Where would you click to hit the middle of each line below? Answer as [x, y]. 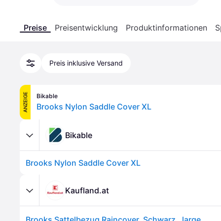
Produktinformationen [166, 28]
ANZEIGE [25, 102]
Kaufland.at [87, 190]
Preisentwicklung [86, 28]
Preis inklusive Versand [86, 63]
